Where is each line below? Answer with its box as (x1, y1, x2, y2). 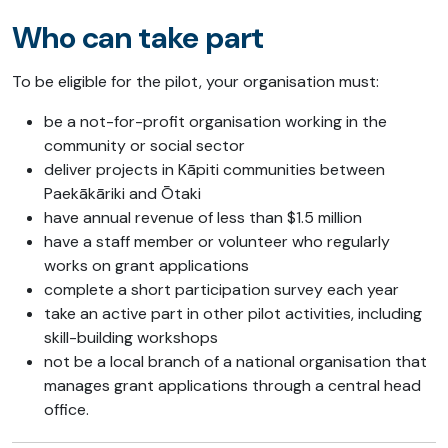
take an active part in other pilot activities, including (44, 303, 422, 325)
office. (44, 399, 89, 421)
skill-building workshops (44, 327, 218, 349)
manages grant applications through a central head (44, 375, 421, 397)
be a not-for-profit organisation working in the (44, 111, 387, 133)
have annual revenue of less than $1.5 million (44, 207, 362, 229)
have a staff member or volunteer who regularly (44, 231, 390, 253)
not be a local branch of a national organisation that (44, 351, 427, 373)
